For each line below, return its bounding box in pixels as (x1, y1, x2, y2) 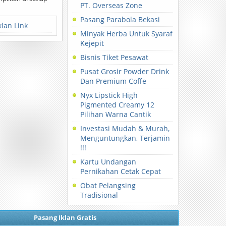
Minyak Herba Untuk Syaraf (80, 29, 173, 38)
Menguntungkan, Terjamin (80, 133, 171, 143)
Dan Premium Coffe (80, 76, 147, 86)
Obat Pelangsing (80, 181, 136, 190)
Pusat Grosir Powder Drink (80, 67, 169, 76)
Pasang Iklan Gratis (33, 213, 96, 222)
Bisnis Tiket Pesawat (80, 52, 149, 62)
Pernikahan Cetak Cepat (80, 166, 161, 176)
